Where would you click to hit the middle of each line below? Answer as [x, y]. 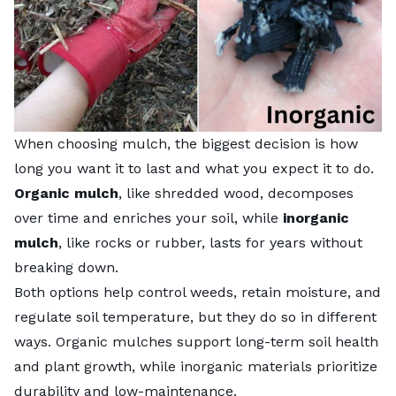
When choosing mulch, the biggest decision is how [186, 144]
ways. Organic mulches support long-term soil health [196, 342]
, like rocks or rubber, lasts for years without [210, 243]
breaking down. [69, 268]
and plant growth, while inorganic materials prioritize [196, 367]
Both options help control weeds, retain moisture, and [198, 293]
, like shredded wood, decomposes [236, 194]
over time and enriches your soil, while [148, 218]
